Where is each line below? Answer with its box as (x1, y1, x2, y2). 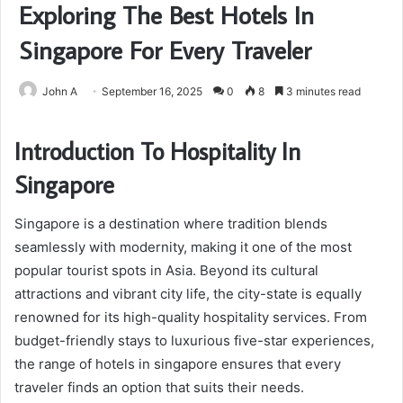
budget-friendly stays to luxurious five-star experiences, (14, 332, 374, 350)
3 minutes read (283, 84, 361, 98)
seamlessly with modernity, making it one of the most (14, 238, 352, 256)
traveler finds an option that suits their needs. (14, 379, 304, 397)
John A (42, 84, 77, 98)
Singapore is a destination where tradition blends (14, 215, 327, 233)
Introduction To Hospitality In (14, 134, 300, 166)
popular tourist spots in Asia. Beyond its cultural (14, 262, 318, 280)
